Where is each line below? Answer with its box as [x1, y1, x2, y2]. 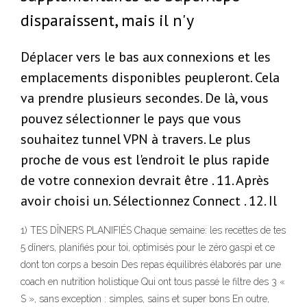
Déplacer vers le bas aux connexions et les [21, 48, 271, 66]
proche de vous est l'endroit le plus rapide [21, 151, 269, 169]
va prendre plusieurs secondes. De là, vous [21, 89, 269, 107]
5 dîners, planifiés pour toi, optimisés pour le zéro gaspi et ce [21, 242, 275, 253]
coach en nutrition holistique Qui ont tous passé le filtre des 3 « [21, 276, 285, 287]
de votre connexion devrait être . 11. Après [21, 171, 269, 189]
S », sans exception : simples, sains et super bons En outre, [21, 293, 269, 304]
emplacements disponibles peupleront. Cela [21, 69, 280, 86]
